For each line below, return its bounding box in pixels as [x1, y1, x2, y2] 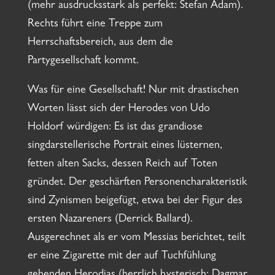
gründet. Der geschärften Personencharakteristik [27, 177, 247, 189]
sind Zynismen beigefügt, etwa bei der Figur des [27, 196, 242, 207]
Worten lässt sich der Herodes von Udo [27, 104, 210, 115]
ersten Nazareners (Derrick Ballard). [27, 214, 193, 226]
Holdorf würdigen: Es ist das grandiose [27, 122, 203, 134]
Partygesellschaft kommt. [27, 56, 139, 68]
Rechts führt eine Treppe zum [27, 19, 163, 31]
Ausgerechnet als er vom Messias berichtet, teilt [27, 233, 246, 244]
